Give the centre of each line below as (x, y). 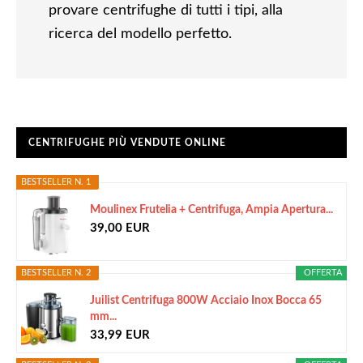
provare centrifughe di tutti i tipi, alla (166, 11)
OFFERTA (323, 273)
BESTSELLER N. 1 (56, 182)
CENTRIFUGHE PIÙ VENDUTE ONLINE (127, 143)
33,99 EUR (120, 335)
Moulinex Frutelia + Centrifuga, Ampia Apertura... (211, 210)
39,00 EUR (120, 228)
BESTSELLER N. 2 (56, 273)
